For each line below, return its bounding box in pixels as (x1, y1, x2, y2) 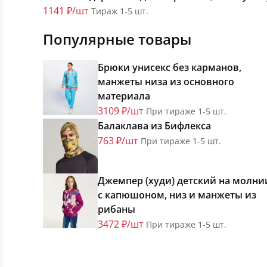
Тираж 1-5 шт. (91, 5, 148, 17)
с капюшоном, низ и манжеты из (98, 188, 256, 202)
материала (98, 89, 150, 103)
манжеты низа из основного (98, 75, 234, 89)
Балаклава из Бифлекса (98, 119, 211, 133)
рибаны (98, 203, 135, 216)
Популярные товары (43, 29, 191, 49)
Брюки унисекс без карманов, (98, 61, 241, 74)
